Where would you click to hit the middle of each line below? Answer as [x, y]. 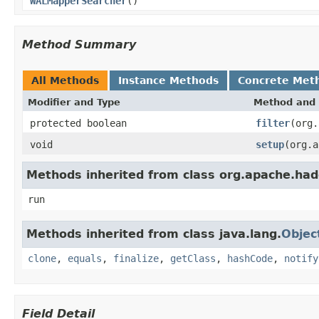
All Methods [65, 80]
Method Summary [79, 44]
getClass [193, 258]
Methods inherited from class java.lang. [154, 234]
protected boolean [78, 123]
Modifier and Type [74, 102]
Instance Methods [168, 80]
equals [85, 258]
